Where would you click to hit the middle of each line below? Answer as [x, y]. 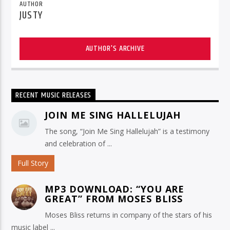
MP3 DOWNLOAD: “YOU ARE [115, 189]
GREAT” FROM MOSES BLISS [114, 199]
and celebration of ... [79, 144]
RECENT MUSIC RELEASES [54, 95]
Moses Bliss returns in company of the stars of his [129, 215]
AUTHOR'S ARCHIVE [115, 48]
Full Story [33, 163]
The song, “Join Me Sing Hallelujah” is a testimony [127, 131]
